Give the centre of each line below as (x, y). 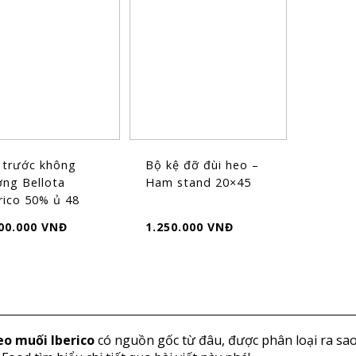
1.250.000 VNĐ (190, 226)
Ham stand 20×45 (199, 182)
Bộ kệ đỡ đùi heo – (203, 164)
